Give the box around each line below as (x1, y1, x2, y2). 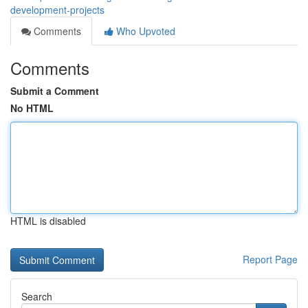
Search (21, 289, 52, 303)
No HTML (10, 101, 54, 115)
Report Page (243, 252, 298, 266)
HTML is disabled (10, 214, 86, 228)
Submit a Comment (10, 84, 99, 98)
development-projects (10, 3, 104, 16)
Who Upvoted (113, 24, 175, 38)
